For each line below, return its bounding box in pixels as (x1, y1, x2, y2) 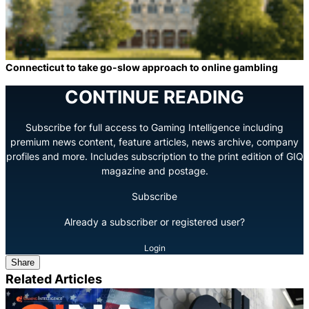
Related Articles (6, 270, 102, 286)
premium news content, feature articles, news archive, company (10, 135, 299, 148)
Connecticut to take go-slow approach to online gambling (6, 61, 278, 73)
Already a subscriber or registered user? (64, 215, 245, 228)
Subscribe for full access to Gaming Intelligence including (26, 121, 283, 133)
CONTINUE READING (65, 86, 244, 108)
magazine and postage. (101, 164, 208, 177)
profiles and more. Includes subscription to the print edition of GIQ (6, 150, 303, 162)
